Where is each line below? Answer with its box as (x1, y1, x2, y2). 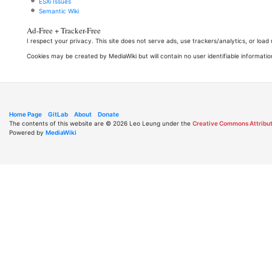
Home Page (9, 110, 42, 118)
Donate (98, 110, 119, 118)
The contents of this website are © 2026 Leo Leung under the (9, 120, 192, 127)
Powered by (9, 129, 46, 136)
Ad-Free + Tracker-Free (27, 25, 101, 36)
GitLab (48, 110, 68, 118)
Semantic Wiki (39, 7, 79, 15)
